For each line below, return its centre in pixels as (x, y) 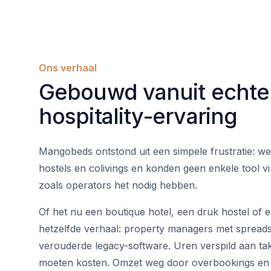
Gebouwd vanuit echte (154, 92)
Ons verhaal (68, 68)
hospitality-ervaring (138, 116)
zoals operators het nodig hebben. (118, 185)
